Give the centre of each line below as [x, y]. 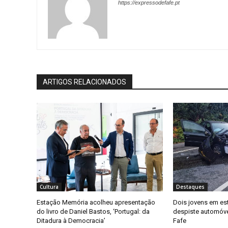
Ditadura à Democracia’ [71, 220]
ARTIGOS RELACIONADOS [84, 82]
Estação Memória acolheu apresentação [96, 202]
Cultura [49, 187]
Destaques [190, 187]
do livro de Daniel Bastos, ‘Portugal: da [93, 211]
